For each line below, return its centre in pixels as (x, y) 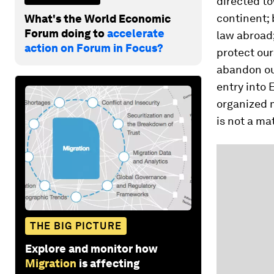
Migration (51, 263)
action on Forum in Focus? (94, 48)
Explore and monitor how (91, 248)
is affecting (109, 263)
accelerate (136, 33)
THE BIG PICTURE (76, 226)
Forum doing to (66, 33)
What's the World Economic (98, 18)
